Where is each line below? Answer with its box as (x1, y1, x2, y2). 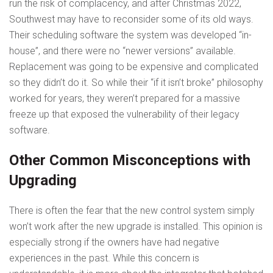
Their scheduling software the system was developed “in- (9, 29, 252, 41)
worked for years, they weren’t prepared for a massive (9, 92, 240, 104)
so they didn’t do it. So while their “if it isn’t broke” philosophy (9, 76, 263, 88)
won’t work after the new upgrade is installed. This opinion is (9, 220, 263, 232)
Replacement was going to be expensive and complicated (9, 60, 258, 73)
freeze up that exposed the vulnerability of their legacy (9, 108, 239, 120)
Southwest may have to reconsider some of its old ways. (9, 13, 256, 25)
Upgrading (9, 171, 77, 189)
